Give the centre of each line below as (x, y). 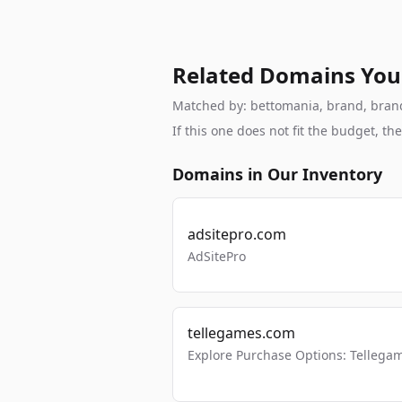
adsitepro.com (237, 234)
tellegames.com (241, 333)
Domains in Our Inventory (277, 174)
